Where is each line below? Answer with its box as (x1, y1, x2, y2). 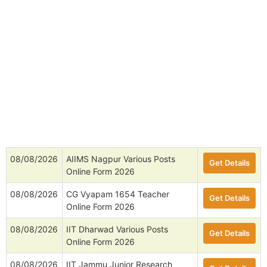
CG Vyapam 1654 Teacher (66, 189, 169, 200)
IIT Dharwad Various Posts (66, 224, 168, 235)
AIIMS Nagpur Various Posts (66, 154, 175, 164)
